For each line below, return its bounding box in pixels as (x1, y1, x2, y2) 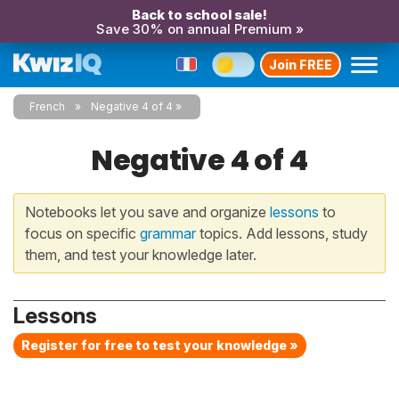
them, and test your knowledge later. (25, 246, 256, 264)
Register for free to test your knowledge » (21, 338, 298, 353)
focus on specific (25, 224, 140, 242)
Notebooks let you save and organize (25, 203, 270, 221)
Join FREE (269, 56, 332, 72)
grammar (140, 224, 196, 242)
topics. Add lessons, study (196, 224, 368, 242)
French (29, 100, 65, 113)
